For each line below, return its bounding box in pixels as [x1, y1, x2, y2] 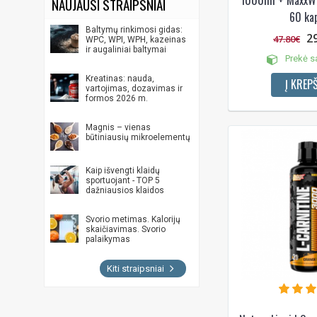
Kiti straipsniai [107, 263, 166, 274]
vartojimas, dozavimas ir [86, 83, 183, 93]
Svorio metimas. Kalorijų [86, 214, 181, 224]
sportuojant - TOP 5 [86, 175, 161, 185]
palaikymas [86, 234, 131, 244]
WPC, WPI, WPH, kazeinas [86, 34, 187, 45]
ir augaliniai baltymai [86, 44, 167, 54]
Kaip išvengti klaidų [86, 165, 161, 175]
